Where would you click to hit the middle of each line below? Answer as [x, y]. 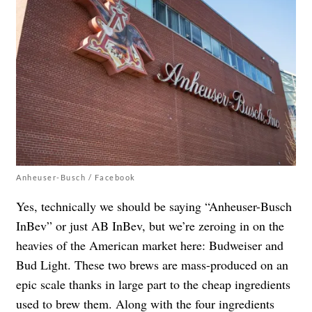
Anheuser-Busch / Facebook [76, 177]
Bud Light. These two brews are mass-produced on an [152, 264]
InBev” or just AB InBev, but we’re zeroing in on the [150, 225]
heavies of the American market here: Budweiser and [150, 245]
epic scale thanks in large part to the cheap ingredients [153, 284]
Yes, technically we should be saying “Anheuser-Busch [154, 206]
